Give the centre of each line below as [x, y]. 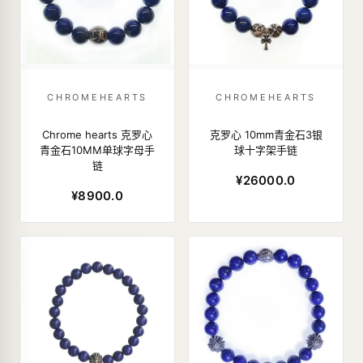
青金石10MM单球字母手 [97, 150]
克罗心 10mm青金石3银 [266, 135]
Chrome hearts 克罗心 [97, 135]
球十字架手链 [266, 150]
